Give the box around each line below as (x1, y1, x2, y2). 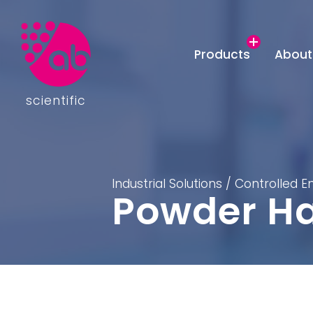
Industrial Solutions (112, 175, 222, 192)
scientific (26, 92, 86, 109)
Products (194, 46, 250, 63)
